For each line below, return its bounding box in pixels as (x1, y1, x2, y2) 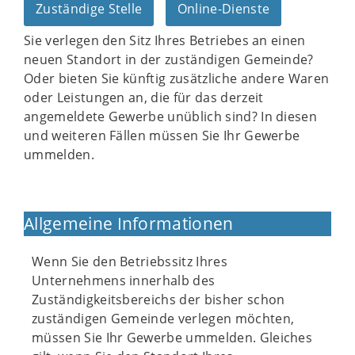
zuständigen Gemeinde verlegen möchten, (32, 310, 295, 327)
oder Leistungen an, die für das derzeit (24, 89, 264, 106)
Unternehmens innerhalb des (32, 272, 216, 289)
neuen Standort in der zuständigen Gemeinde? (24, 51, 314, 68)
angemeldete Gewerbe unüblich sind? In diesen (24, 108, 318, 125)
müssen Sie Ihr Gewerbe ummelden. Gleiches (32, 329, 313, 346)
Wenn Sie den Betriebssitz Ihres (32, 253, 227, 270)
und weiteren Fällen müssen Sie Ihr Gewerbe (24, 127, 300, 144)
